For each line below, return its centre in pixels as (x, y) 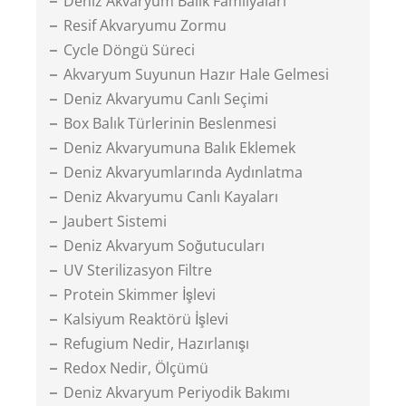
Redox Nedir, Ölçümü (136, 368)
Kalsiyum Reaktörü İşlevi (146, 319)
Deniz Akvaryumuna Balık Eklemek (179, 148)
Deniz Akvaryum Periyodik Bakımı (177, 392)
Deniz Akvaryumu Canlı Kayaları (171, 197)
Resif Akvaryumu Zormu (145, 25)
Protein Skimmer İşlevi (140, 295)
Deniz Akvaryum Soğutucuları (164, 246)
